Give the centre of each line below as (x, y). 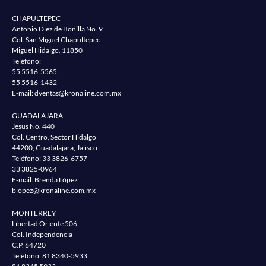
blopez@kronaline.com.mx (54, 191)
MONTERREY (34, 213)
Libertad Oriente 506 (45, 224)
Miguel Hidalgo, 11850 (47, 50)
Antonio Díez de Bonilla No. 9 (57, 29)
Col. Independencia (42, 235)
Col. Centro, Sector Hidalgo (54, 137)
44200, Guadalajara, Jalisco (55, 148)
